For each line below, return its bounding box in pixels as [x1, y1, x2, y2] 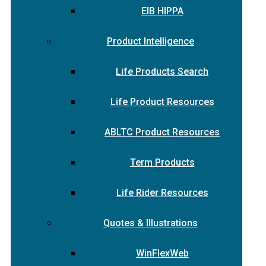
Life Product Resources [110, 96, 214, 107]
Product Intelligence [106, 36, 194, 47]
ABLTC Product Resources [104, 126, 220, 138]
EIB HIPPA [141, 5, 183, 17]
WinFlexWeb [135, 248, 189, 259]
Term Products [129, 157, 195, 168]
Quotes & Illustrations [103, 217, 198, 229]
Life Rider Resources [116, 187, 208, 198]
